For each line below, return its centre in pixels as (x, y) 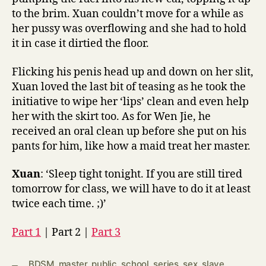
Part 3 (106, 232)
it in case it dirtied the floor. (80, 44)
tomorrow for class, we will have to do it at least (131, 189)
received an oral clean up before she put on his (129, 131)
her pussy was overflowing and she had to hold (129, 29)
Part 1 (26, 232)
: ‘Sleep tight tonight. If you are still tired (141, 174)
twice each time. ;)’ (59, 204)
